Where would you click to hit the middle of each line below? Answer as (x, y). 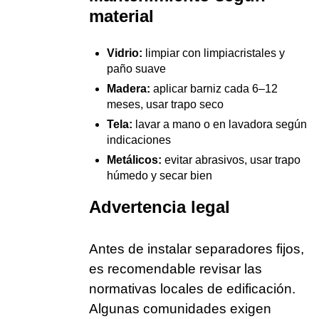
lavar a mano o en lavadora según (220, 124)
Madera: (129, 88)
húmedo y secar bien (159, 175)
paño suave (136, 68)
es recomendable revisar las (176, 268)
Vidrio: (125, 53)
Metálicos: (134, 159)
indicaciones (139, 140)
